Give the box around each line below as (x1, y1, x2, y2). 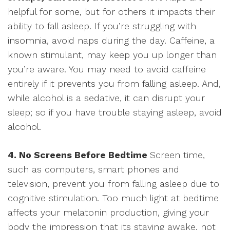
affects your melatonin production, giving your (8, 207, 209, 218)
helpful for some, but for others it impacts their (8, 6, 215, 17)
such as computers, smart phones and (8, 164, 179, 175)
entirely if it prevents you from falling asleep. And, (8, 78, 221, 89)
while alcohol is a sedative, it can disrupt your (8, 92, 205, 103)
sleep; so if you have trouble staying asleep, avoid (8, 107, 222, 118)
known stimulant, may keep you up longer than (8, 49, 217, 60)
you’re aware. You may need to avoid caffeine (8, 64, 206, 74)
